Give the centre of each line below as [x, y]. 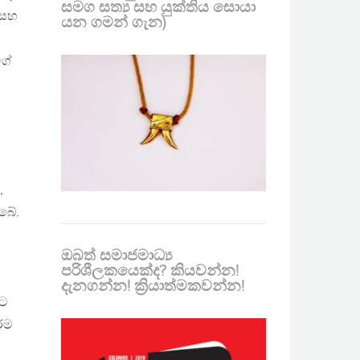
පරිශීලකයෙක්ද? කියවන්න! [150, 271]
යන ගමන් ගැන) [113, 23]
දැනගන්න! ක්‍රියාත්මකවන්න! [153, 286]
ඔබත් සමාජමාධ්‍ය [117, 256]
